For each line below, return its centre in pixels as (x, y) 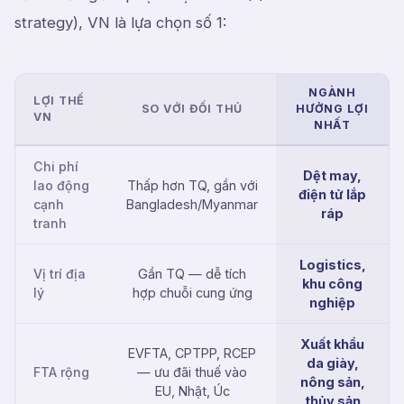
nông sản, (332, 382)
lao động (61, 185)
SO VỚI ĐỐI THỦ (192, 109)
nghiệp (332, 303)
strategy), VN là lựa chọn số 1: (120, 23)
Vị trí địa (60, 274)
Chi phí (56, 166)
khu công (332, 284)
